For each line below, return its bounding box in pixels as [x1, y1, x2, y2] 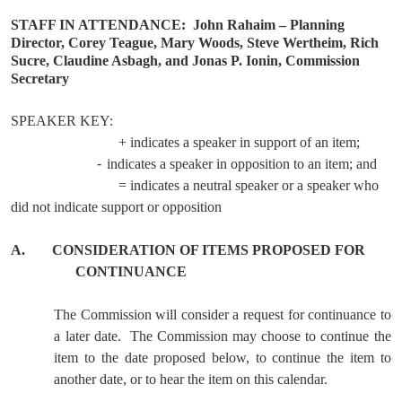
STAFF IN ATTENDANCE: [11, 17, 187, 32]
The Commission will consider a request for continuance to [54, 307, 391, 322]
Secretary [11, 71, 70, 86]
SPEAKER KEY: [11, 113, 114, 128]
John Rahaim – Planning [193, 17, 345, 32]
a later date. [54, 328, 121, 344]
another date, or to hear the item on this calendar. [54, 371, 328, 387]
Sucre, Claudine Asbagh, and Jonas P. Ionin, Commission [11, 53, 361, 68]
